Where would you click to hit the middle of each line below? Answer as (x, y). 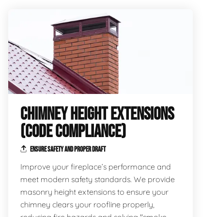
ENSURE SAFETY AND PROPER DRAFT (67, 149)
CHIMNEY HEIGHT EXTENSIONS (97, 115)
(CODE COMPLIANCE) (73, 132)
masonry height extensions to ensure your (94, 192)
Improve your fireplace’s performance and (95, 167)
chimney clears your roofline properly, (87, 204)
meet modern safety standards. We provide (97, 179)
